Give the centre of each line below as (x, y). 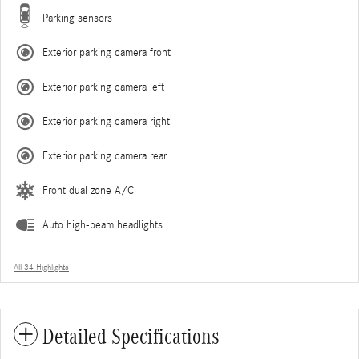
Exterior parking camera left (103, 87)
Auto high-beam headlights (103, 225)
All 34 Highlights (41, 267)
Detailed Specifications (131, 336)
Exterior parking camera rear (105, 156)
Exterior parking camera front (107, 52)
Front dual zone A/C (88, 190)
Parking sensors (77, 18)
